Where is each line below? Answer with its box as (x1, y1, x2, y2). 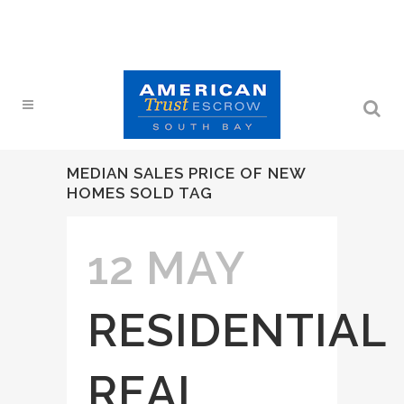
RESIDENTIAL (87, 304, 386, 357)
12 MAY (87, 242, 243, 295)
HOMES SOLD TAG (67, 184, 213, 202)
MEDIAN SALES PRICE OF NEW (67, 164, 306, 182)
